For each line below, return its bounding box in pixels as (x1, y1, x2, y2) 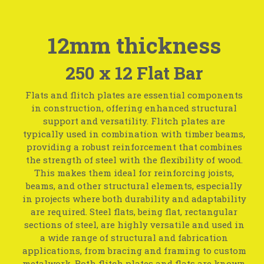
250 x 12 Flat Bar (65, 61, 203, 85)
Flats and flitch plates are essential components (25, 88, 243, 101)
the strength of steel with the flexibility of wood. (25, 153, 243, 166)
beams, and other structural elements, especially (26, 179, 243, 192)
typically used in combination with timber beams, (23, 127, 246, 140)
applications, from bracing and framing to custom (22, 244, 246, 256)
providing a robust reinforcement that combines (26, 140, 242, 153)
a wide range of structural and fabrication (40, 231, 229, 243)
